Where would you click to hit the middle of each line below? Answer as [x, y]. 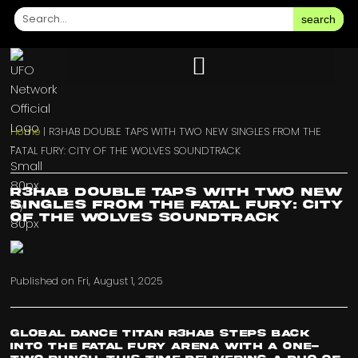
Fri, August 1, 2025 [121, 281]
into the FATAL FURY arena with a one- [165, 347]
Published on [44, 281]
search [319, 19]
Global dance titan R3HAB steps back [161, 334]
